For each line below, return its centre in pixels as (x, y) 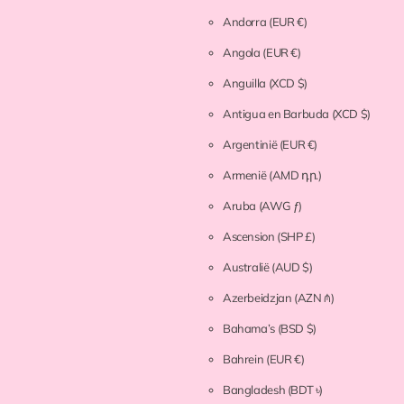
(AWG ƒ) (280, 206)
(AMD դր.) (295, 175)
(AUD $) (292, 267)
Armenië (246, 175)
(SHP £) (296, 237)
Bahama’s (250, 329)
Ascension (250, 237)
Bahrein (244, 359)
